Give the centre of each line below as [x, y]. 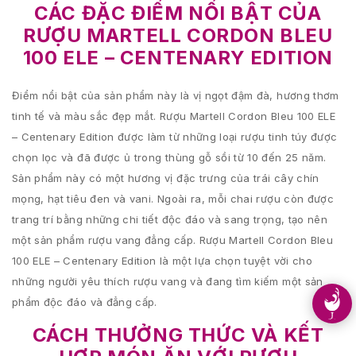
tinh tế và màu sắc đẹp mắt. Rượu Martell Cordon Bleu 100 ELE [174, 116]
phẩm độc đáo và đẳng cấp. [85, 302]
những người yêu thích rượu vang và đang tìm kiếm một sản [168, 281]
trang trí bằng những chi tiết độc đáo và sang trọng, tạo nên [170, 219]
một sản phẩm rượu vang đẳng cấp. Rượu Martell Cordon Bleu [172, 240]
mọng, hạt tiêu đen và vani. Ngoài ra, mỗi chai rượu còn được [173, 199]
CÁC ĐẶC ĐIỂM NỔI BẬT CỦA [178, 13]
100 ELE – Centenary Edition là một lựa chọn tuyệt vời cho [162, 261]
